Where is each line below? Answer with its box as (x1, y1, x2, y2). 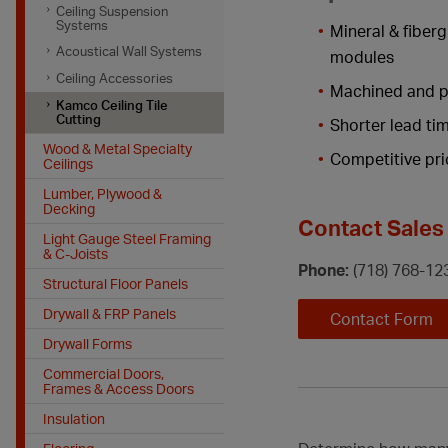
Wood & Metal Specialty (42, 139, 192, 157)
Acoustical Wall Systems (56, 43, 203, 60)
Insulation (42, 409, 105, 427)
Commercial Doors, (42, 364, 164, 382)
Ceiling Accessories (56, 70, 174, 87)
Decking (42, 199, 95, 217)
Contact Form (330, 309, 433, 330)
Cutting (56, 111, 102, 128)
